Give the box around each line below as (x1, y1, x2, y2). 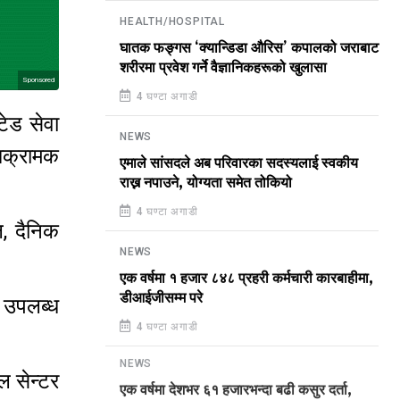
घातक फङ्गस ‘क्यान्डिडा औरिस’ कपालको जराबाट (120, 40, 379, 56)
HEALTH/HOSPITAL (120, 15, 225, 28)
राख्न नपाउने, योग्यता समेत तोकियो (120, 175, 292, 191)
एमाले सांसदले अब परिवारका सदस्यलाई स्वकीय (120, 155, 358, 171)
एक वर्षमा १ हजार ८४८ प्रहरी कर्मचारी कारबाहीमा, (120, 271, 373, 287)
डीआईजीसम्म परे (120, 290, 203, 306)
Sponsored (22, 75, 54, 84)
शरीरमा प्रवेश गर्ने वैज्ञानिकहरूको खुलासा (120, 60, 327, 76)
